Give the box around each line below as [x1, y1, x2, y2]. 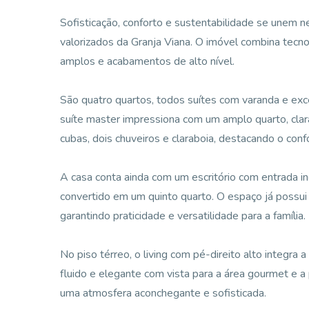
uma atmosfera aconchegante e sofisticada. [60, 286, 266, 301]
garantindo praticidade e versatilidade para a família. [60, 208, 306, 223]
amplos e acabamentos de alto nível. [60, 54, 235, 69]
